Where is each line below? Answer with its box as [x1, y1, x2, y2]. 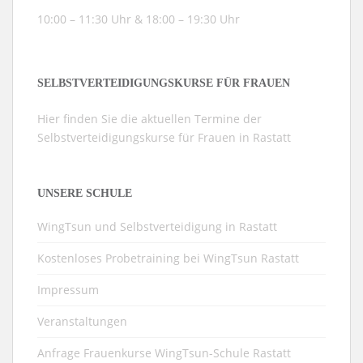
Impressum [37, 281, 99, 297]
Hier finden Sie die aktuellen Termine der [37, 110, 262, 126]
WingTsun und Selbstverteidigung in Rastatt [37, 218, 277, 234]
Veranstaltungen [37, 313, 127, 329]
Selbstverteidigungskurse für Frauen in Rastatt [37, 129, 291, 145]
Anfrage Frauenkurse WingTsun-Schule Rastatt [37, 344, 291, 361]
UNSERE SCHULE [37, 186, 132, 199]
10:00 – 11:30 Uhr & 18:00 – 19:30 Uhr [37, 11, 240, 27]
